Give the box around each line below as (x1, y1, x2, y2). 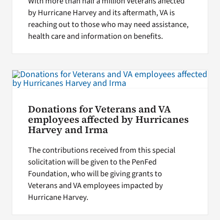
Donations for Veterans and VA (27, 102, 171, 116)
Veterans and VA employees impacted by (27, 180, 163, 192)
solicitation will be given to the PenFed (27, 156, 157, 168)
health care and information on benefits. (27, 30, 163, 42)
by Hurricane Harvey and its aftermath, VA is (27, 6, 175, 19)
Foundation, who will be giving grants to (27, 168, 162, 180)
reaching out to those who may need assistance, (27, 18, 189, 30)
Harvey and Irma (27, 123, 108, 137)
